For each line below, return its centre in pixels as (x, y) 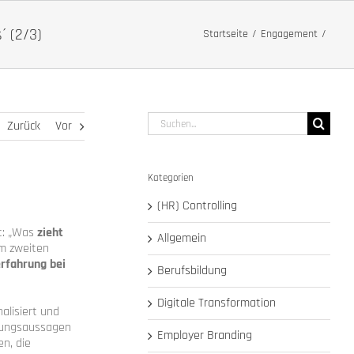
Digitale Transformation (217, 303)
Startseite (226, 34)
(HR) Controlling (198, 206)
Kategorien (171, 178)
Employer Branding (205, 336)
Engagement (290, 34)
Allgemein (182, 239)
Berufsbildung (192, 271)
